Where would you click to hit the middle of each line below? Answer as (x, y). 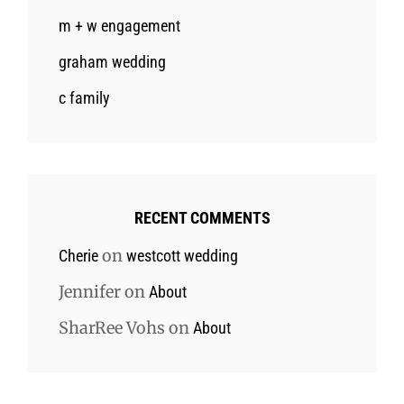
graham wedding (112, 61)
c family (84, 97)
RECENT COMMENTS (202, 217)
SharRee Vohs (112, 327)
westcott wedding (182, 255)
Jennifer (90, 291)
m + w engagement (119, 25)
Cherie (78, 255)
